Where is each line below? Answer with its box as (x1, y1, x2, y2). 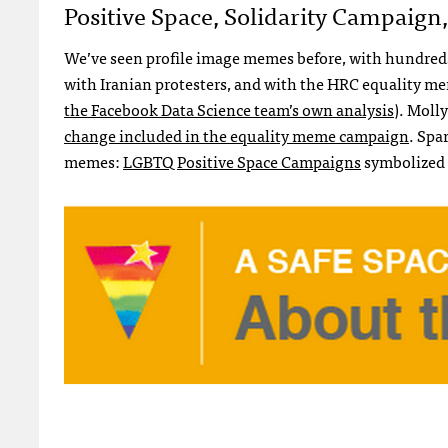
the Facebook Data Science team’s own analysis (64, 95, 394, 122)
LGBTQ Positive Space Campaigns (123, 147, 361, 174)
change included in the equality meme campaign (64, 121, 409, 148)
